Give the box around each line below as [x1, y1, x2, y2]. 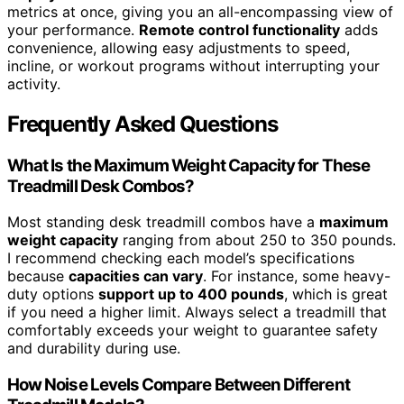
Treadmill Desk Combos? [7, 175, 195, 197]
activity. [7, 74, 60, 93]
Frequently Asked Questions [7, 110, 278, 137]
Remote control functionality [139, 20, 340, 39]
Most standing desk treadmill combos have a [7, 213, 319, 232]
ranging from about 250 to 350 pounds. [118, 231, 396, 250]
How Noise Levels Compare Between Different [7, 374, 350, 395]
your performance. [7, 20, 139, 39]
